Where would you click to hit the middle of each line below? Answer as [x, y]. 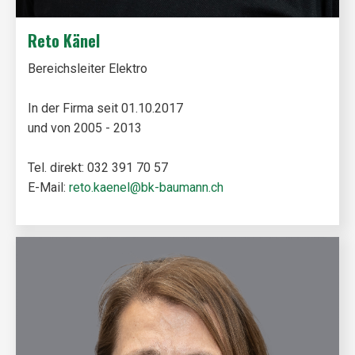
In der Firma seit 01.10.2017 [105, 108]
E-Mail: [48, 187]
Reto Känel [64, 40]
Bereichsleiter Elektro [88, 69]
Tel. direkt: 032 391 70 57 [98, 168]
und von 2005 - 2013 [85, 128]
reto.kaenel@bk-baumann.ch [146, 187]
